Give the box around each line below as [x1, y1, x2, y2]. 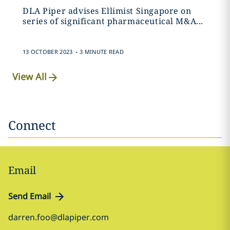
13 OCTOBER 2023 [22, 48, 73, 55]
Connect [8, 117, 55, 133]
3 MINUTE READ [80, 48, 124, 55]
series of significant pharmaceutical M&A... [22, 15, 203, 27]
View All [12, 70, 47, 83]
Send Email [8, 190, 51, 202]
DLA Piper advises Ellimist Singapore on [22, 5, 191, 16]
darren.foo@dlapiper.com [8, 212, 109, 223]
